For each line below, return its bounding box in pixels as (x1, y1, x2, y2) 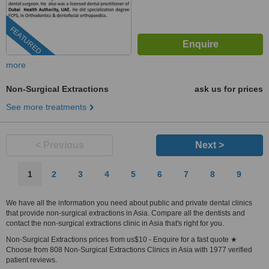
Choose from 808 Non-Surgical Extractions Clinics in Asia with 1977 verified (6, 246, 252, 254)
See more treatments (6, 102, 86, 112)
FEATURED (8, 25, 43, 56)
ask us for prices (195, 84, 263, 94)
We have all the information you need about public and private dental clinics (6, 199, 252, 207)
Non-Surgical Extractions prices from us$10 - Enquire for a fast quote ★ (6, 235, 237, 244)
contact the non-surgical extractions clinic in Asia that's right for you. (6, 219, 224, 228)
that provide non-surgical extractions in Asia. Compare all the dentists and (6, 209, 245, 217)
